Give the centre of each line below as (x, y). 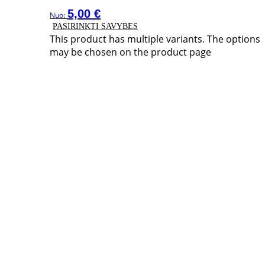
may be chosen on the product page (130, 52)
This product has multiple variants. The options (155, 39)
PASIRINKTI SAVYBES (95, 27)
